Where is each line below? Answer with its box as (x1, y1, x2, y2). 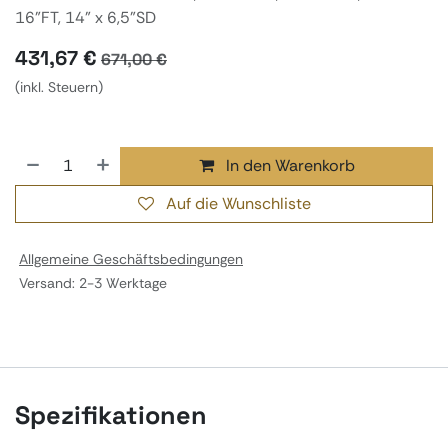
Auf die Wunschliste (165, 192, 311, 214)
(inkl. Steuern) (15, 77, 103, 96)
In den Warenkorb (225, 154, 355, 176)
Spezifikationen (15, 398, 207, 431)
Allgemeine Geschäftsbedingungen (19, 249, 243, 268)
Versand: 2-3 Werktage (15, 273, 167, 292)
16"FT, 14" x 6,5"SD (15, 6, 156, 28)
